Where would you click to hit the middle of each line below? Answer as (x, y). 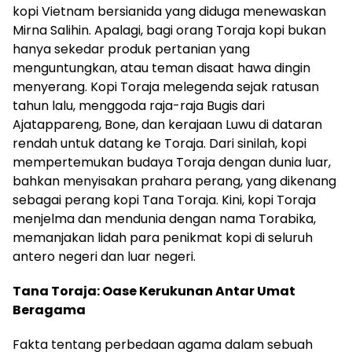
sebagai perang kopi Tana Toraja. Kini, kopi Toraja (164, 200)
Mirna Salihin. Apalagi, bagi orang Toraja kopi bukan (169, 31)
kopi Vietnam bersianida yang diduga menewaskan (169, 12)
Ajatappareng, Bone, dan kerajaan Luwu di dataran (167, 125)
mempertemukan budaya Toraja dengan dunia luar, (172, 163)
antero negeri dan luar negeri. (104, 257)
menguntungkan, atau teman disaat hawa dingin (161, 68)
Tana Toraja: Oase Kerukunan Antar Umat (154, 291)
